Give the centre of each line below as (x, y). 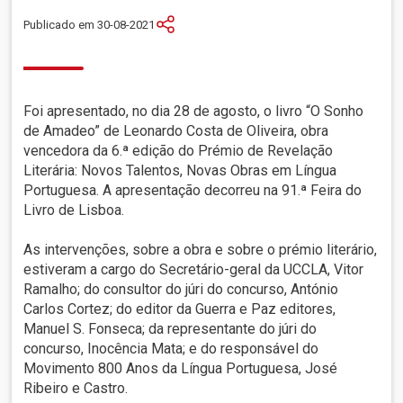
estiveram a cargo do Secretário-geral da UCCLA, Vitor (194, 270)
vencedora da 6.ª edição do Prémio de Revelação (179, 151)
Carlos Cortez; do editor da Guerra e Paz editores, (180, 309)
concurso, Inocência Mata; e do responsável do (171, 349)
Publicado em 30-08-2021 (90, 24)
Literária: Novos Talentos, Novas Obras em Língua (180, 171)
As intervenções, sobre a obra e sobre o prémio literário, (201, 250)
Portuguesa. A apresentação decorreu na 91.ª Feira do (193, 191)
